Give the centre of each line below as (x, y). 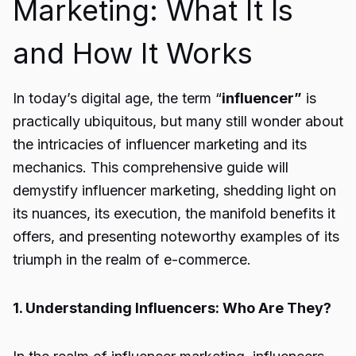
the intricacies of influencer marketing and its (160, 144)
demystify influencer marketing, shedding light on (174, 190)
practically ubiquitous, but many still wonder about (178, 121)
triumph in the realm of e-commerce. (132, 259)
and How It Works (133, 53)
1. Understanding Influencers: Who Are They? (172, 308)
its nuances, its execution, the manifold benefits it (174, 213)
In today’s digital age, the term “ (117, 98)
